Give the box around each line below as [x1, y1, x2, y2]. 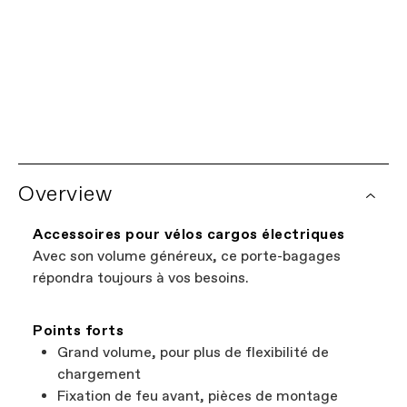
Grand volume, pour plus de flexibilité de [57, 343, 329, 362]
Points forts [33, 322, 124, 341]
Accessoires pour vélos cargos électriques [33, 225, 345, 244]
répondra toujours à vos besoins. [33, 269, 249, 288]
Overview [18, 180, 112, 209]
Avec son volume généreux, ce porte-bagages [33, 247, 341, 266]
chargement [57, 365, 141, 384]
